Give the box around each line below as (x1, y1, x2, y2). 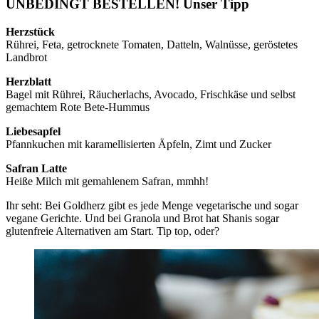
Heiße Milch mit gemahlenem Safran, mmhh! (6, 174, 209, 187)
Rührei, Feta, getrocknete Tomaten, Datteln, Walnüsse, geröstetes (6, 38, 298, 51)
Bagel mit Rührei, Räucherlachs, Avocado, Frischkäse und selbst (6, 88, 296, 100)
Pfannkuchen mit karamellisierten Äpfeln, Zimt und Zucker (6, 137, 271, 150)
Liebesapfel (6, 125, 61, 137)
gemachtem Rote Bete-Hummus (6, 100, 150, 113)
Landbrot (6, 51, 47, 63)
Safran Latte (6, 162, 67, 174)
